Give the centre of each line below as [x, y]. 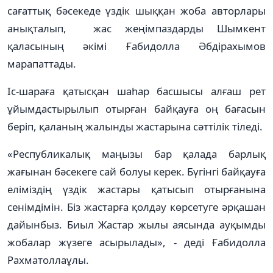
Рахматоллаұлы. [48, 260]
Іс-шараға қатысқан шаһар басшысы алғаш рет [136, 91]
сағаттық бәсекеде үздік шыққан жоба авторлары [136, 10]
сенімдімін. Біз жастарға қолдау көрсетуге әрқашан [136, 207]
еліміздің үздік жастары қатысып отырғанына [136, 189]
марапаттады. [42, 63]
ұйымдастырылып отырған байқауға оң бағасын [136, 108]
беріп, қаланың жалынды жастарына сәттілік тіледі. [135, 126]
